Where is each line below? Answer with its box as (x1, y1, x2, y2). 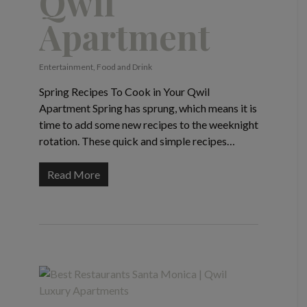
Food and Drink (96, 62, 152, 73)
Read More (47, 168, 100, 182)
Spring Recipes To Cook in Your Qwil (38, 85, 210, 99)
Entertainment (38, 62, 93, 73)
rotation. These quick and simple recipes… (38, 134, 235, 148)
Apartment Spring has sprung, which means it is (38, 101, 257, 115)
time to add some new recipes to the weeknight (38, 118, 258, 132)
